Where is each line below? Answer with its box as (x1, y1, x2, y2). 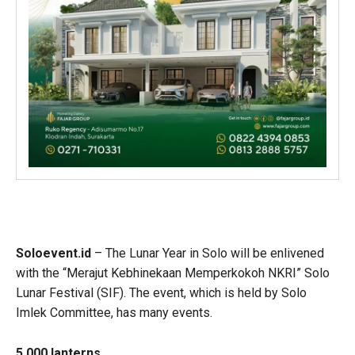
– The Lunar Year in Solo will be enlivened (91, 245, 324, 261)
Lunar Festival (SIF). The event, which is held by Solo (16, 284, 307, 300)
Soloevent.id (16, 245, 91, 261)
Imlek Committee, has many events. (16, 304, 212, 320)
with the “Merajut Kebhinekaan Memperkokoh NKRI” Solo (16, 265, 330, 281)
